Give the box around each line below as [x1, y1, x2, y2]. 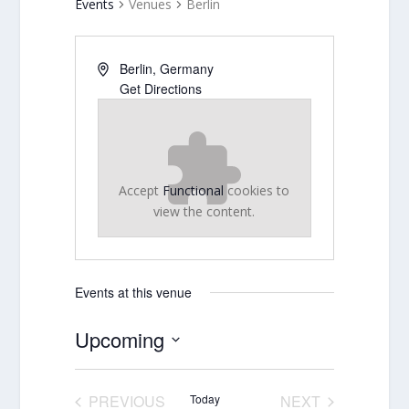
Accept [119, 182, 163, 200]
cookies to [224, 182, 290, 200]
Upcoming [74, 325, 164, 354]
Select [73, 355, 110, 373]
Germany [160, 59, 215, 79]
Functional [163, 182, 225, 200]
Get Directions [120, 79, 203, 99]
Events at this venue [74, 283, 192, 302]
